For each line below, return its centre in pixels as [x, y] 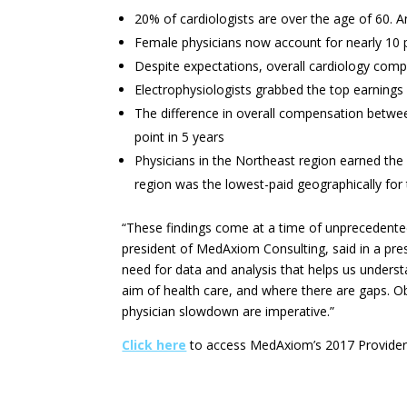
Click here [154, 345]
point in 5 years [180, 137]
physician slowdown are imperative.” [228, 311]
